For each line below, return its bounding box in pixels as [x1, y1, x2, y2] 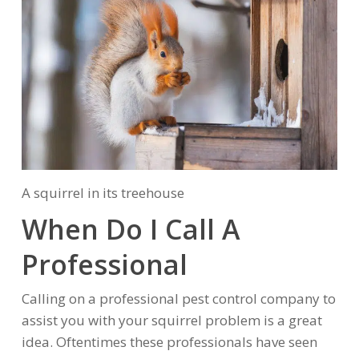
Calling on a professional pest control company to [21, 288, 336, 308]
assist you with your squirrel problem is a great [21, 310, 322, 329]
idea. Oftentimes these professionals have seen [21, 332, 317, 351]
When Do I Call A [21, 210, 240, 248]
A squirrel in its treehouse [21, 183, 184, 202]
